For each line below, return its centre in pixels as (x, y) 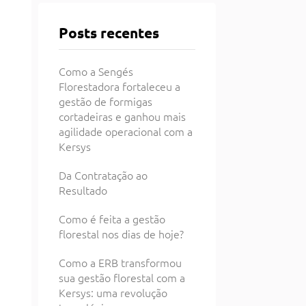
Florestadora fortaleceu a (120, 86)
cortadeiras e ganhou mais (122, 116)
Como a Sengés (96, 71)
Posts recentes (109, 32)
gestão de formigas (106, 101)
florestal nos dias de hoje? (121, 234)
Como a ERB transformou (120, 262)
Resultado (83, 190)
